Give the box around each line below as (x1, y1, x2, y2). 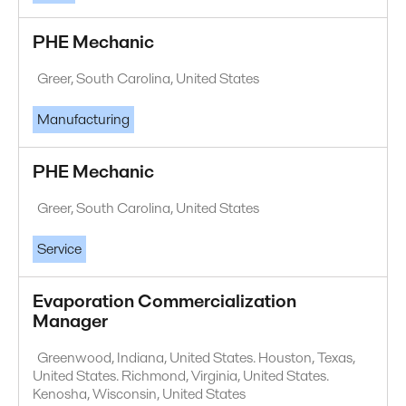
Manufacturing (37, 109, 130, 130)
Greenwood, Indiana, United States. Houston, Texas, (37, 347, 355, 369)
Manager (33, 308, 108, 334)
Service (37, 238, 82, 260)
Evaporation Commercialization (33, 288, 296, 314)
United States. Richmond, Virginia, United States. (33, 365, 329, 387)
